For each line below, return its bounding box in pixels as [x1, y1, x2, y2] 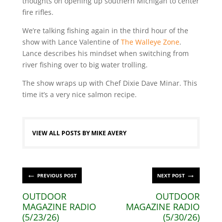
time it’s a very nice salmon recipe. [22, 90, 137, 99]
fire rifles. [22, 7, 54, 17]
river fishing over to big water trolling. [22, 60, 148, 69]
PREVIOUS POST [36, 172, 77, 179]
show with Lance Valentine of [22, 37, 121, 47]
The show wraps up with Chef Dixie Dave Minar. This [22, 78, 197, 88]
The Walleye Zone [120, 37, 179, 47]
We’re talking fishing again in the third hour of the [22, 26, 188, 35]
